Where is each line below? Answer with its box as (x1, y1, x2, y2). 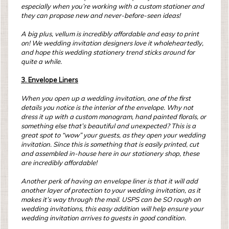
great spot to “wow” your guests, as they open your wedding (21, 131, 205, 139)
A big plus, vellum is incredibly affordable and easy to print (21, 30, 199, 38)
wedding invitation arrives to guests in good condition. (21, 214, 186, 222)
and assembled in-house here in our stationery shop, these (21, 149, 199, 157)
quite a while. (21, 57, 62, 65)
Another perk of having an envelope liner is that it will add (21, 177, 198, 185)
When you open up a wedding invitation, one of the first (21, 94, 191, 102)
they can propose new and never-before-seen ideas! (21, 11, 180, 19)
